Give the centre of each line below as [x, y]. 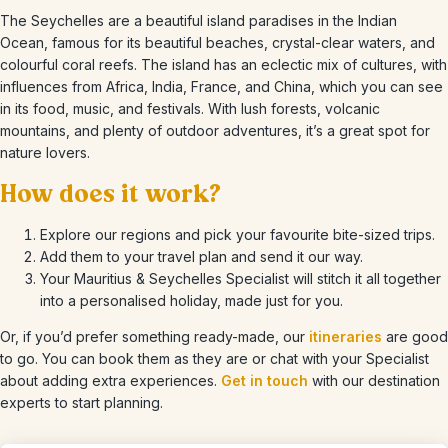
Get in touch [264, 380]
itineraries [345, 336]
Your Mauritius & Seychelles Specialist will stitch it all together [240, 278]
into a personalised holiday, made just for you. [191, 300]
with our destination [374, 380]
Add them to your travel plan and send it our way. [201, 256]
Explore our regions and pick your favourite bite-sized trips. [237, 234]
